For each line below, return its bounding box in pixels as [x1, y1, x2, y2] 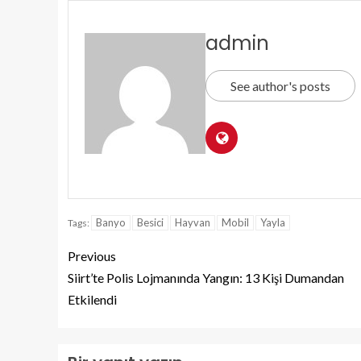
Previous [68, 248, 116, 263]
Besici [137, 216, 164, 229]
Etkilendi [68, 292, 117, 307]
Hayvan [175, 216, 210, 229]
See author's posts [230, 78, 330, 93]
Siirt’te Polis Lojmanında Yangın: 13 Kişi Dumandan [68, 270, 344, 285]
